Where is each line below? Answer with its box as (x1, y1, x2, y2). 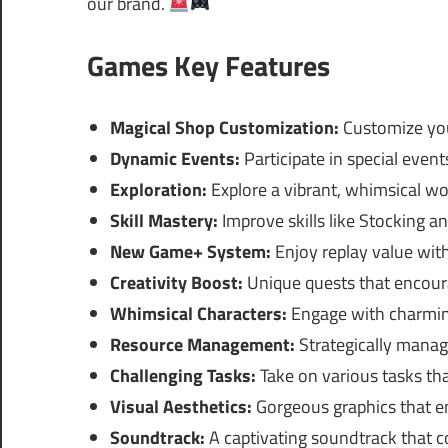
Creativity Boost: (109, 269, 243, 297)
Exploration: (109, 176, 207, 204)
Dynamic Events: (109, 145, 240, 173)
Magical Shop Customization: (109, 114, 339, 142)
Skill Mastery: (109, 207, 218, 235)
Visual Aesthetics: (109, 393, 252, 421)
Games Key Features (87, 44, 330, 88)
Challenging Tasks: (109, 362, 256, 390)
